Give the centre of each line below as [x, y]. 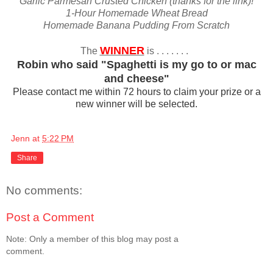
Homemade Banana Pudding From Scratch [136, 26]
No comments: [44, 191]
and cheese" [136, 79]
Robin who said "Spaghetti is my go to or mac [136, 65]
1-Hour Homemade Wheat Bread [136, 13]
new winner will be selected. [136, 104]
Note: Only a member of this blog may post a [92, 239]
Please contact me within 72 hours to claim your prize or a [136, 92]
